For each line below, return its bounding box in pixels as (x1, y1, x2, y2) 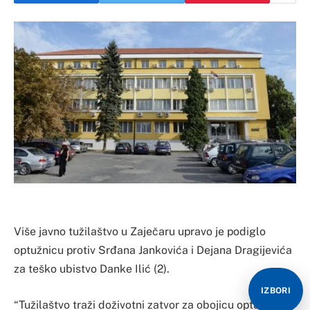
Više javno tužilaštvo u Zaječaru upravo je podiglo (14, 225, 266, 239)
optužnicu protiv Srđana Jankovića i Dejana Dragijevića (14, 244, 292, 257)
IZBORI (260, 286, 291, 295)
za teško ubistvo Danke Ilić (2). (14, 262, 170, 276)
